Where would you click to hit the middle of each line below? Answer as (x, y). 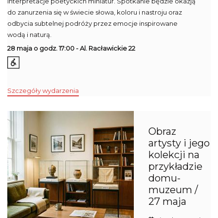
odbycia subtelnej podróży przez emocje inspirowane (92, 23)
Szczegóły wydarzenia (43, 91)
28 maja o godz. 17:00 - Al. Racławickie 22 (71, 48)
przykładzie (175, 167)
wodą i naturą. (29, 35)
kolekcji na (174, 155)
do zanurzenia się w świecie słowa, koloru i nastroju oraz (95, 12)
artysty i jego (179, 143)
